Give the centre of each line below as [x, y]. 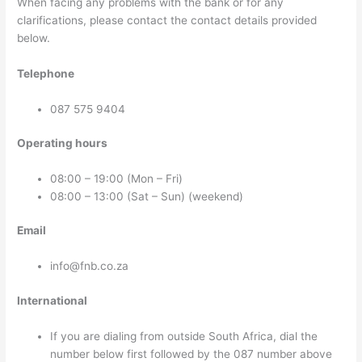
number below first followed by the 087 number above [192, 354]
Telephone [46, 73]
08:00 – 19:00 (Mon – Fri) [117, 178]
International [53, 300]
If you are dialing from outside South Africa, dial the [184, 336]
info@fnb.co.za [90, 266]
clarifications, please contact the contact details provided [167, 20]
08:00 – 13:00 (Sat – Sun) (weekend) [147, 196]
